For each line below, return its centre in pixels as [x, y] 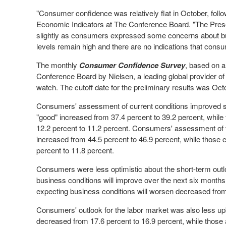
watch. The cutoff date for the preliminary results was [124, 87]
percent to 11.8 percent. [75, 150]
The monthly [58, 65]
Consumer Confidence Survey [132, 65]
